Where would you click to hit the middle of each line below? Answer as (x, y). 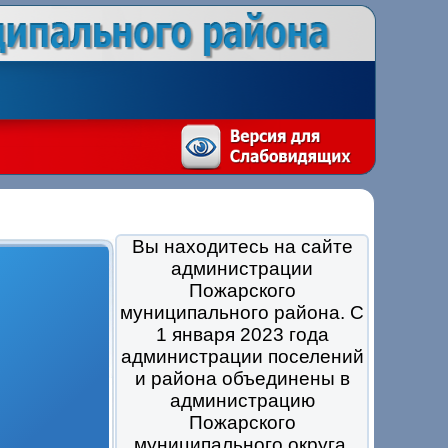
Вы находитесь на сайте (242, 246)
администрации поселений (242, 356)
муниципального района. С (242, 312)
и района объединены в (242, 378)
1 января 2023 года (242, 334)
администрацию (242, 400)
